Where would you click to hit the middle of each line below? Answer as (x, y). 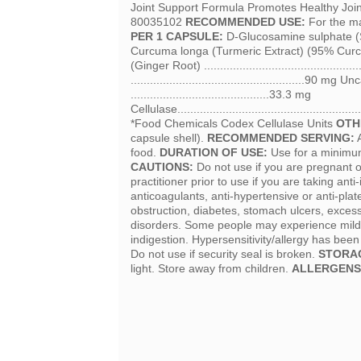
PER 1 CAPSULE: (177, 37)
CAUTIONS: (162, 167)
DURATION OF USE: (214, 153)
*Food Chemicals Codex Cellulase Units (233, 124)
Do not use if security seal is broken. (224, 254)
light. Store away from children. (211, 269)
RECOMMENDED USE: (245, 22)
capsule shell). (169, 138)
